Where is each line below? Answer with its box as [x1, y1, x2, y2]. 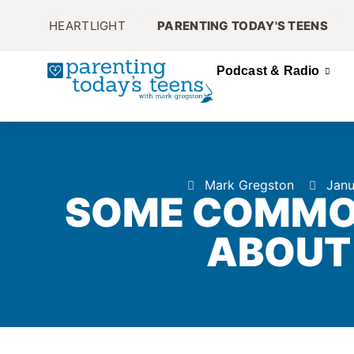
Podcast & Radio [216, 64, 320, 77]
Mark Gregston [204, 177, 294, 193]
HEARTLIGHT [49, 18, 126, 33]
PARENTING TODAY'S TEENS [157, 18, 328, 33]
